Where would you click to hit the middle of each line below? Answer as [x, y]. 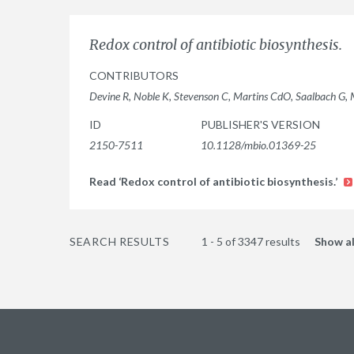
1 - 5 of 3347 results [252, 241]
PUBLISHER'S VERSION [260, 124]
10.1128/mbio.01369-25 [258, 145]
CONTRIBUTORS [134, 75]
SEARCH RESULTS [120, 241]
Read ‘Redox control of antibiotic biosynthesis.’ [215, 181]
